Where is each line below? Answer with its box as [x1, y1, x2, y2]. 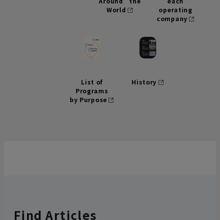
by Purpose [69, 95, 108, 104]
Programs [75, 86, 109, 95]
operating [159, 5, 192, 14]
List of [81, 77, 103, 86]
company [156, 14, 188, 23]
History [132, 77, 157, 86]
